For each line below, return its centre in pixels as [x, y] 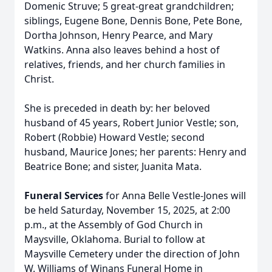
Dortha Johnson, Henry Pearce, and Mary [118, 35]
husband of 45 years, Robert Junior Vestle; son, [131, 123]
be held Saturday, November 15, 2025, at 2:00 [127, 210]
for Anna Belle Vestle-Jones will [175, 195]
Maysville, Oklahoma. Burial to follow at [115, 239]
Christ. [39, 79]
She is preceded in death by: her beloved [117, 108]
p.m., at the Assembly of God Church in [114, 225]
